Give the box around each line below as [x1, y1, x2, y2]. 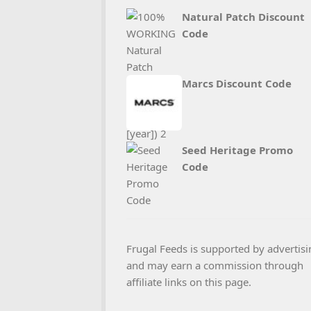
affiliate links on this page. [126, 275, 251, 289]
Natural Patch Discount [182, 10, 305, 24]
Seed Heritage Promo [182, 143, 293, 157]
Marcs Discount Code [182, 76, 292, 90]
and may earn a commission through [126, 258, 303, 272]
